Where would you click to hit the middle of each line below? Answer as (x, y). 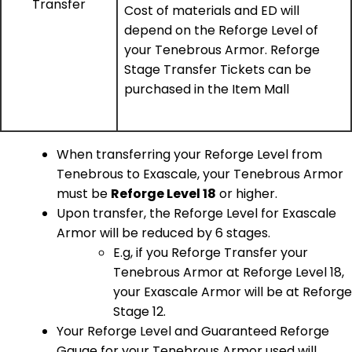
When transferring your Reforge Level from (189, 154)
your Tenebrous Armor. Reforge (222, 49)
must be (84, 193)
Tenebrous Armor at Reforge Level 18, (229, 272)
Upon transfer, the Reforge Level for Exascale (196, 213)
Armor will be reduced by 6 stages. (163, 233)
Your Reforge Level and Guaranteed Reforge (193, 331)
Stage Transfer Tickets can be (218, 69)
